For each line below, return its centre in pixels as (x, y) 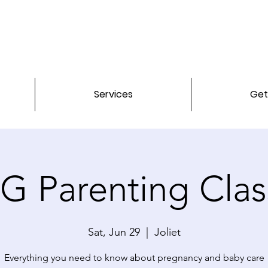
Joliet (167, 232)
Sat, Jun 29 (114, 232)
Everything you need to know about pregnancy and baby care (134, 258)
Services (113, 95)
